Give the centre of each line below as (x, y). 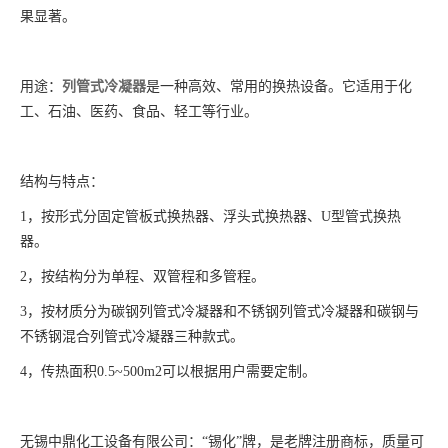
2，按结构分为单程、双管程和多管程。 (142, 276)
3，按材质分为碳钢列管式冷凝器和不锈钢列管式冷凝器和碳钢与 (219, 311)
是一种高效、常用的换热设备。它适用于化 (279, 86)
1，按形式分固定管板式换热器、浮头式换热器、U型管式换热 (210, 216)
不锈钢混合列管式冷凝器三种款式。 (132, 336)
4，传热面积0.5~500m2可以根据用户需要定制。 (168, 371)
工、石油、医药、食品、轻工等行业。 (139, 111)
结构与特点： (62, 181)
